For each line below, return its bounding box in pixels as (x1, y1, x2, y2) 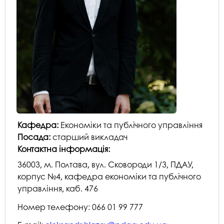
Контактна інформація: (17, 143, 112, 155)
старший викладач (52, 131, 127, 143)
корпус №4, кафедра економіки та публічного (17, 170, 201, 182)
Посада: (17, 131, 52, 143)
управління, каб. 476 (17, 182, 98, 194)
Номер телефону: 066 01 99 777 (17, 200, 143, 212)
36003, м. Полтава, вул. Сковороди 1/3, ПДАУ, (17, 158, 193, 170)
